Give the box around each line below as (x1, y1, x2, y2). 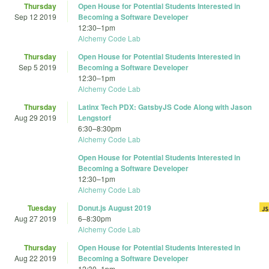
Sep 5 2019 (19, 62, 56, 73)
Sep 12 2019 (14, 11, 56, 22)
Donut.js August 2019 (78, 202, 151, 214)
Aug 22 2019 (14, 253, 56, 264)
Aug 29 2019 (14, 112, 56, 123)
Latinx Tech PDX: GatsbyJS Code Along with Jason (78, 101, 252, 113)
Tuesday (28, 202, 56, 214)
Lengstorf (78, 112, 111, 124)
